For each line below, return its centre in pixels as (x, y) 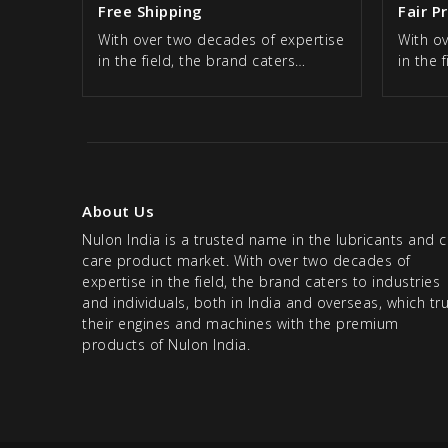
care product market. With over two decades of (246, 261)
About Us (118, 211)
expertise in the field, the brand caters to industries (261, 282)
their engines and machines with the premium (240, 324)
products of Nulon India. (166, 345)
